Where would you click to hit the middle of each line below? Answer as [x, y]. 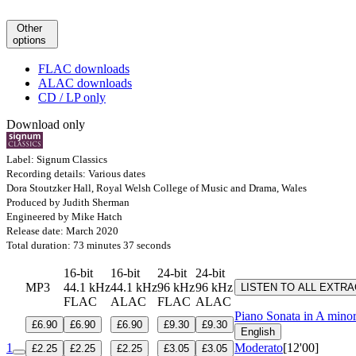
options [29, 40]
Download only [46, 124]
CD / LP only [72, 97]
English [258, 331]
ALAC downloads [85, 83]
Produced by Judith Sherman [68, 202]
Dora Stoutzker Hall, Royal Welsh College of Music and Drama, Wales [157, 188]
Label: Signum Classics [57, 159]
